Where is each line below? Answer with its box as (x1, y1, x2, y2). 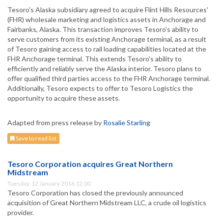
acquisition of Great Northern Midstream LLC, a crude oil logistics (7, 198, 206, 207)
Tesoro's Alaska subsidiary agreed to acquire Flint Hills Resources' (7, 5, 208, 14)
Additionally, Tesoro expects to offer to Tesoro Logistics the (7, 84, 193, 93)
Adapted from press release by (7, 118, 103, 127)
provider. (7, 208, 34, 217)
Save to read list (15, 135, 56, 142)
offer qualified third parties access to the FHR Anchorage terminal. (7, 74, 210, 83)
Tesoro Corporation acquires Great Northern (7, 159, 173, 169)
